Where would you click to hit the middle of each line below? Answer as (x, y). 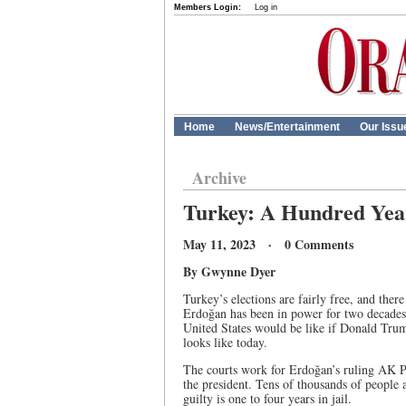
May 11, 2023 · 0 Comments (268, 244)
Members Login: (208, 7)
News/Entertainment (287, 127)
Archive (219, 178)
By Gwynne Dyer (229, 271)
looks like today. (227, 342)
